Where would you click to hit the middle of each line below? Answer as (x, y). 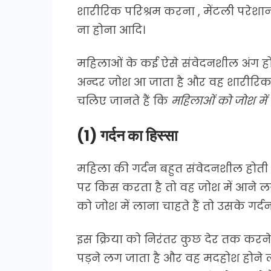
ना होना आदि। (111, 30)
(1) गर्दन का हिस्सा (127, 135)
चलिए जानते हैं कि (124, 100)
